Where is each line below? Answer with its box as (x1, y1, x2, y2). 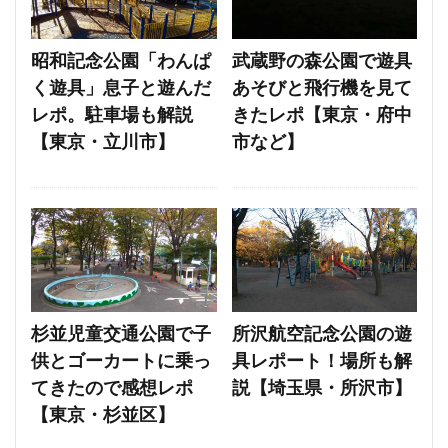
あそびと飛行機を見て (231, 80, 412, 99)
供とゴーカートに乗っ (31, 353, 211, 372)
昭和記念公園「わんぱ (31, 53, 211, 72)
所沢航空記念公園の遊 (231, 326, 412, 345)
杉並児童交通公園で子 (31, 326, 211, 345)
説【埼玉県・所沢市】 (231, 380, 412, 399)
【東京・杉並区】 (31, 407, 175, 426)
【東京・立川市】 (31, 134, 175, 153)
